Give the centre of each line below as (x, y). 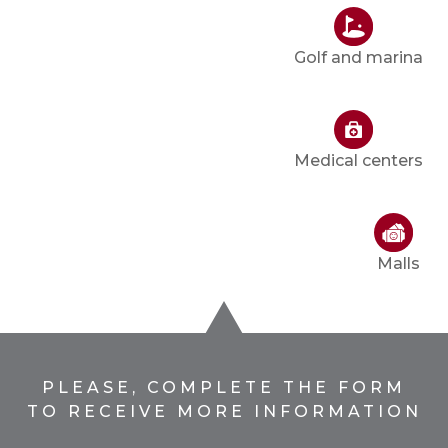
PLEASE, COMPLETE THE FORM (224, 388)
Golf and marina (358, 58)
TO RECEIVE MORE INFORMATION (224, 412)
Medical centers (358, 161)
